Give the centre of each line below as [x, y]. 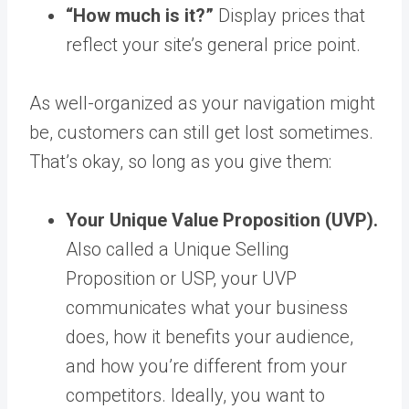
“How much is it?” [140, 15]
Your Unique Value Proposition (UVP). [222, 220]
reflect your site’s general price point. [213, 44]
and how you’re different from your [206, 366]
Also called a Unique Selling [178, 249]
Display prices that [289, 15]
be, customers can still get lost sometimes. [201, 132]
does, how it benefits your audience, [210, 336]
